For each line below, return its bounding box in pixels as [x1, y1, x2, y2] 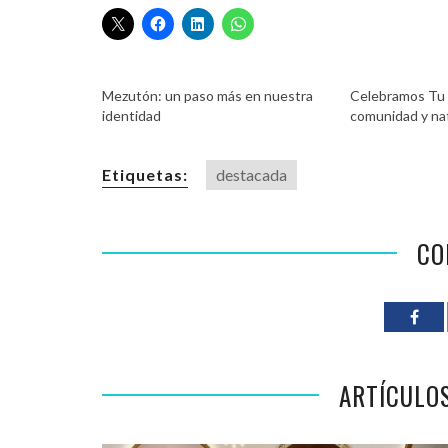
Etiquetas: [102, 164, 188, 184]
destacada [216, 164, 287, 184]
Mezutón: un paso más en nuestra [102, 86, 313, 104]
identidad [102, 106, 161, 124]
